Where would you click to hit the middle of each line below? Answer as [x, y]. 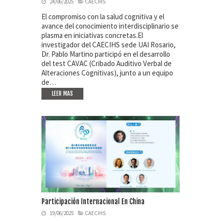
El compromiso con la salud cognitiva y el [103, 17]
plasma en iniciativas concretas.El [92, 36]
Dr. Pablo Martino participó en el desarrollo [106, 54]
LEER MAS [62, 94]
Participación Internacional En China [93, 201]
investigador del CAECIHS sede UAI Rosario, [109, 45]
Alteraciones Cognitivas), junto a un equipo [107, 73]
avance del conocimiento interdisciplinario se [110, 26]
